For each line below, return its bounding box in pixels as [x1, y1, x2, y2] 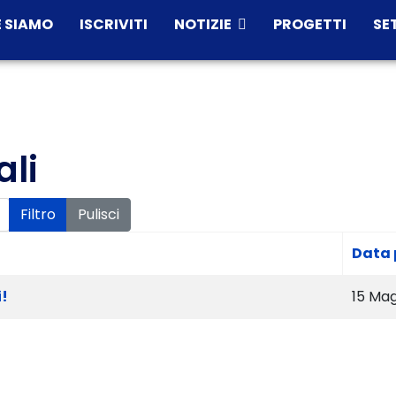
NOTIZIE [174, 14, 232, 34]
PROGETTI [273, 14, 346, 34]
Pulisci [78, 204, 119, 225]
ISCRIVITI [80, 14, 148, 34]
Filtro [20, 204, 56, 225]
